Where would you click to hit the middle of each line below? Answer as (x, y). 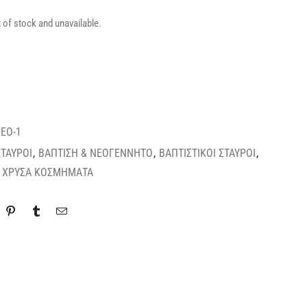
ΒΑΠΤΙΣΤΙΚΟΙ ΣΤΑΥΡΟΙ (207, 153)
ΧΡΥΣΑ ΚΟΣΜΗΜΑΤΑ (48, 172)
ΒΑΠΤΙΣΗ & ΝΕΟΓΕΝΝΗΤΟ (96, 153)
